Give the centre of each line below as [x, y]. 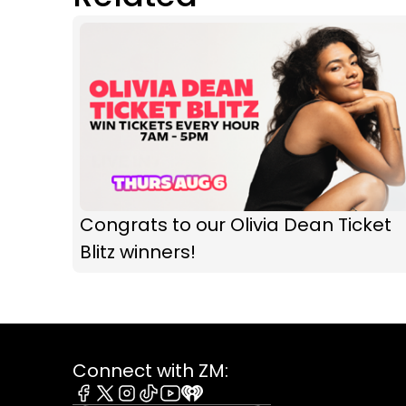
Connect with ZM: [150, 371]
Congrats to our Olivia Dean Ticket [236, 225]
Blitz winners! [138, 252]
